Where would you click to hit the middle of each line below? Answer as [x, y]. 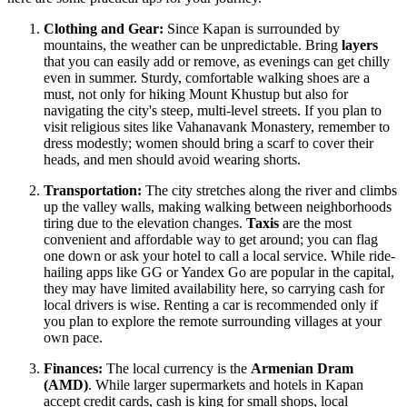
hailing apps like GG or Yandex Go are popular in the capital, [219, 273]
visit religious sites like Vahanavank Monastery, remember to [217, 127]
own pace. [73, 338]
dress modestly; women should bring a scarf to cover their [208, 144]
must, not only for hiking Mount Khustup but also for [196, 94]
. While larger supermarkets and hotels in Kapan [226, 385]
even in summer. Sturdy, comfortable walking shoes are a [207, 78]
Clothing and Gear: [104, 29]
